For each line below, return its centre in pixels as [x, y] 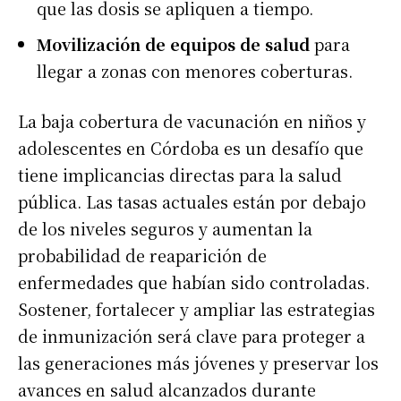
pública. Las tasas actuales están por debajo [192, 201]
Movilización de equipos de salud [173, 43]
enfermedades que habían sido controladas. [194, 282]
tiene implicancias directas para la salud [180, 174]
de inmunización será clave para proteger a [192, 335]
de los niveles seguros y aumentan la [165, 228]
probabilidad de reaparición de [142, 255]
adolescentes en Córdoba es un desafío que [191, 147]
